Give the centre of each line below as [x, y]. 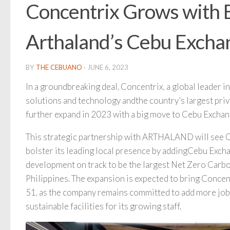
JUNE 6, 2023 [108, 67]
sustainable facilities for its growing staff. [103, 206]
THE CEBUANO [59, 67]
